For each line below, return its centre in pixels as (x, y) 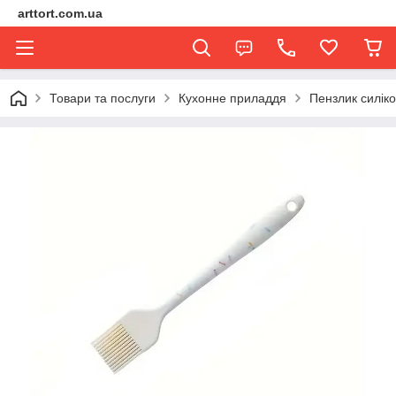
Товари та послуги (103, 98)
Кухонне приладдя (232, 98)
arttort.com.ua (60, 13)
